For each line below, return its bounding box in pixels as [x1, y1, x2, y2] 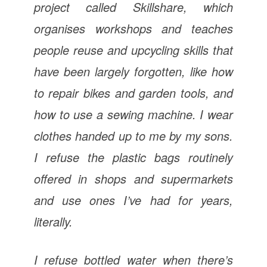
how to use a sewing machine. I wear [33, 105, 234, 123]
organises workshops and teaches [33, 19, 234, 37]
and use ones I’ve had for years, [33, 191, 234, 209]
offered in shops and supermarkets [33, 169, 234, 187]
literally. [33, 212, 73, 230]
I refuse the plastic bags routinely [33, 148, 234, 166]
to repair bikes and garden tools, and [33, 83, 234, 101]
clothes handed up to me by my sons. [33, 126, 234, 144]
